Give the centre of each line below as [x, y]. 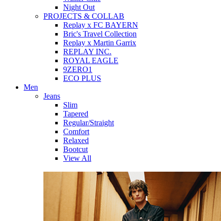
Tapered [76, 114]
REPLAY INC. [87, 52]
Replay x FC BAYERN [101, 25]
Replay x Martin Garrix [100, 43]
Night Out [79, 7]
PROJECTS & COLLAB [84, 16]
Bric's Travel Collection [100, 34]
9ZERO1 [78, 69]
